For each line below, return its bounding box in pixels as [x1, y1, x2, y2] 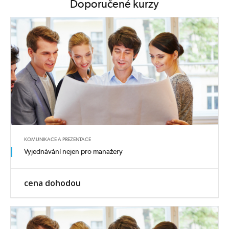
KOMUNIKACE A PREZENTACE [24, 136, 91, 142]
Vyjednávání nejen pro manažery [24, 146, 123, 156]
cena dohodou [24, 177, 81, 189]
